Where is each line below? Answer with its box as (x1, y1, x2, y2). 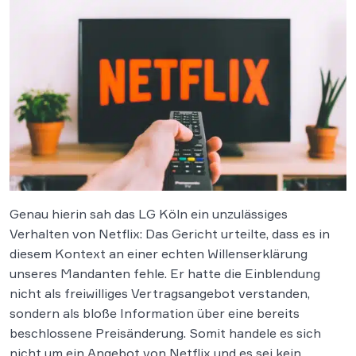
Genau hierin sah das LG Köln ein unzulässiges (10, 205, 288, 222)
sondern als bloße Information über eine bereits (10, 304, 300, 321)
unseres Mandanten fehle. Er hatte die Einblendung (10, 265, 320, 281)
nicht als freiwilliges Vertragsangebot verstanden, (10, 284, 310, 301)
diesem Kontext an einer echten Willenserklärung (10, 245, 308, 261)
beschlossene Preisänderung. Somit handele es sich (10, 324, 321, 341)
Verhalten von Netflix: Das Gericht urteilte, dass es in (10, 225, 330, 242)
